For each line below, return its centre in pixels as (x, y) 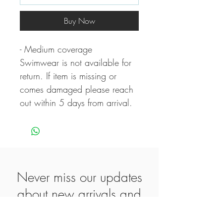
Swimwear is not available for (76, 63)
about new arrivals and (79, 194)
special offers (79, 211)
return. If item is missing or (68, 76)
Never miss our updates (79, 178)
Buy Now (79, 21)
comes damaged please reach (77, 89)
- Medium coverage (56, 49)
